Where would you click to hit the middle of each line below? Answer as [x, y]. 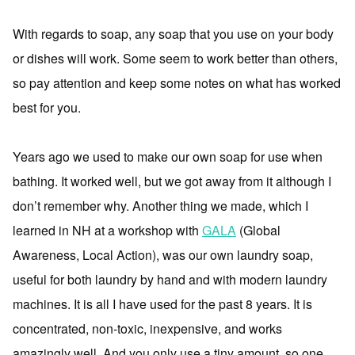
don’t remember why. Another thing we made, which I [160, 206]
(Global [258, 230]
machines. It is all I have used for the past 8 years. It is [162, 304]
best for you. [47, 107]
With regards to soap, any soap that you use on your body [173, 34]
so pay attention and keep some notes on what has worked [177, 83]
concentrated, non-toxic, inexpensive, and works [147, 328]
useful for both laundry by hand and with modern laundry [170, 279]
